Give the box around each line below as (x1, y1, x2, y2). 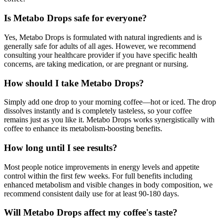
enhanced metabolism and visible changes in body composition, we (4, 180, 213, 189)
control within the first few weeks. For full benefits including (4, 171, 192, 180)
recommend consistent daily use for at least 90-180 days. (4, 189, 179, 198)
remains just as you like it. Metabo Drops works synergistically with (4, 115, 215, 124)
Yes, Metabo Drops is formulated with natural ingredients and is (4, 33, 202, 41)
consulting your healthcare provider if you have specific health (4, 50, 197, 59)
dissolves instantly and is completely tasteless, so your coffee (4, 107, 192, 115)
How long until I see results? (4, 143, 117, 153)
